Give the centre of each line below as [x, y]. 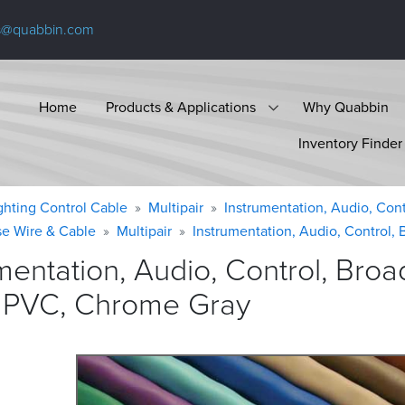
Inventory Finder [350, 143]
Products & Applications [181, 107]
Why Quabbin [346, 107]
